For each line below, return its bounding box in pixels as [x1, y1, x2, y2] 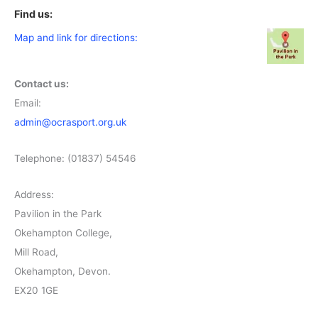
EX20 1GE [14, 284, 58, 296]
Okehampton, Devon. [14, 265, 111, 277]
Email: [14, 97, 41, 109]
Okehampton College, [14, 226, 112, 238]
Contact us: [14, 77, 69, 89]
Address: [14, 188, 54, 200]
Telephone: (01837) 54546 [14, 152, 136, 164]
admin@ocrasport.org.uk [14, 116, 126, 128]
